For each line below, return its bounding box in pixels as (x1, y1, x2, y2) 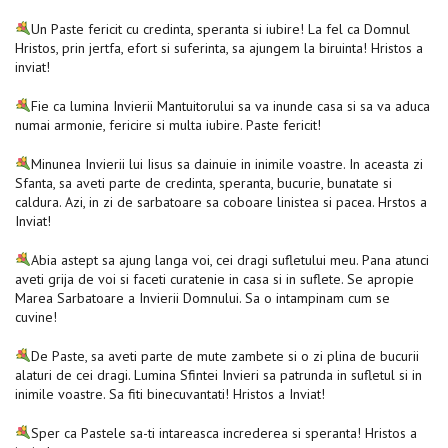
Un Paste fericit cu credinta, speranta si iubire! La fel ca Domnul (30, 19, 410, 38)
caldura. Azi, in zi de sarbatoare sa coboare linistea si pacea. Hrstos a (15, 192, 427, 211)
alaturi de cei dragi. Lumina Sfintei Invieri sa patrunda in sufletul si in (15, 365, 422, 384)
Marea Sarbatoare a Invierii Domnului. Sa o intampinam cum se (15, 288, 390, 307)
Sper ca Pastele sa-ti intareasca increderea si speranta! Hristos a (30, 423, 417, 442)
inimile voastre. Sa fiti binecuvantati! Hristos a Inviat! (15, 384, 325, 403)
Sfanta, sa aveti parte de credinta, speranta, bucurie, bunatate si (15, 173, 392, 192)
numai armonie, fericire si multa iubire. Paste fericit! (15, 115, 321, 134)
